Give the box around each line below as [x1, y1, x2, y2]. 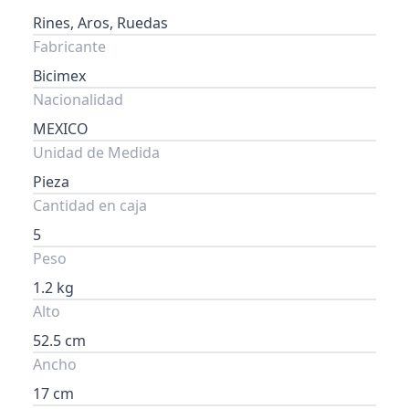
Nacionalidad [33, 89, 123, 110]
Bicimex [33, 66, 86, 86]
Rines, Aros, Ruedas [33, 13, 168, 33]
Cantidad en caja [33, 195, 147, 215]
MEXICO [33, 119, 89, 139]
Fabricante [33, 37, 106, 57]
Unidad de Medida [33, 142, 160, 163]
